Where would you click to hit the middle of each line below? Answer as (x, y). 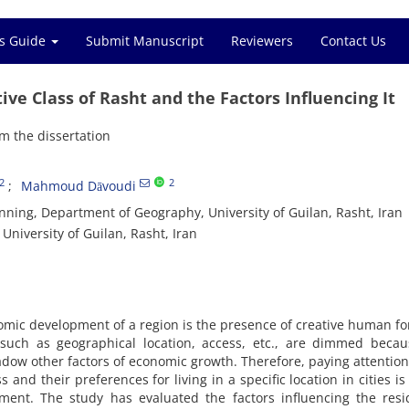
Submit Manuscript (145, 41)
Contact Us (353, 41)
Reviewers (262, 41)
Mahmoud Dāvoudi (79, 186)
